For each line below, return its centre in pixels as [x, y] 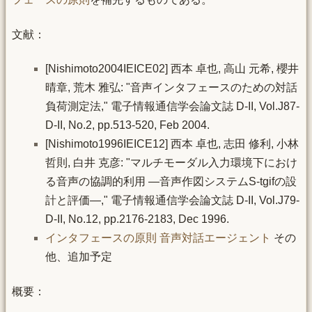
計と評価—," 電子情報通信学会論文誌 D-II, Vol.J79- [172, 201]
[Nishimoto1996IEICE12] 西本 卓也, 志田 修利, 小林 [172, 144]
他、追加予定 [79, 257]
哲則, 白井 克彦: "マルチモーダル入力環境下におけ [171, 163]
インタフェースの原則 [101, 238]
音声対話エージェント [215, 238]
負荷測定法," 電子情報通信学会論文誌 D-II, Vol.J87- [172, 107]
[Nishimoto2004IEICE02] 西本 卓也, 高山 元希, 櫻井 [172, 69]
